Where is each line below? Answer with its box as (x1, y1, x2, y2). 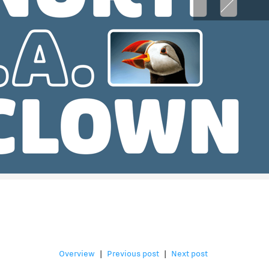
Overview (59, 249, 95, 261)
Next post (171, 249, 208, 261)
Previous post (107, 249, 159, 261)
